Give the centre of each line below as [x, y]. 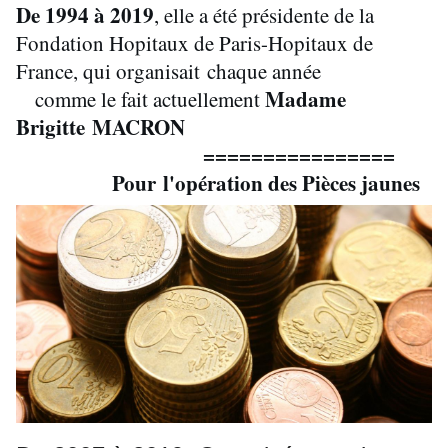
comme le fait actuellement [140, 99]
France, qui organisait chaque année [168, 71]
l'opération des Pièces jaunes [295, 183]
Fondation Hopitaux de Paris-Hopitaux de [194, 43]
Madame [305, 99]
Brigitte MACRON [100, 127]
